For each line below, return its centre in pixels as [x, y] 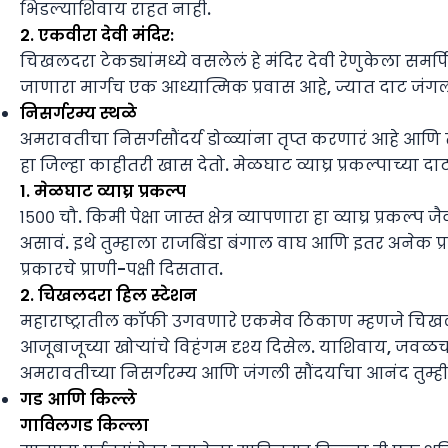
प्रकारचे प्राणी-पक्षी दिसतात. [121, 270]
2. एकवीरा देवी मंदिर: [97, 36]
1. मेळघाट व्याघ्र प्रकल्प [103, 192]
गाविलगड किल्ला [84, 426]
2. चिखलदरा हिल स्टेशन [108, 296]
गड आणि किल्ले [78, 400]
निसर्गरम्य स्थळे [78, 114]
